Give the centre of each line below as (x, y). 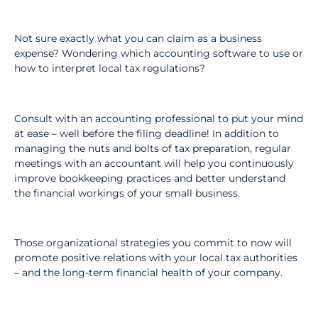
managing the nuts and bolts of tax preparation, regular (153, 148)
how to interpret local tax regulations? (110, 68)
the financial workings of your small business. (127, 193)
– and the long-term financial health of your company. (148, 273)
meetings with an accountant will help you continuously (154, 163)
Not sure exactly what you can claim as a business (138, 38)
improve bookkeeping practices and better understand (150, 178)
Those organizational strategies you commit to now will (153, 243)
